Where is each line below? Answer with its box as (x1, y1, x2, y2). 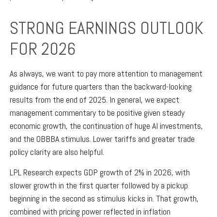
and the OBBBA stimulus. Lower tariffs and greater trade (10, 133, 195, 144)
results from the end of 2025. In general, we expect (10, 93, 179, 105)
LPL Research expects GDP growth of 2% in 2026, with (10, 166, 190, 178)
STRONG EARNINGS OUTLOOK (10, 16, 203, 39)
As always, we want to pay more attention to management (10, 67, 202, 79)
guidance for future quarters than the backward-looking (10, 80, 192, 92)
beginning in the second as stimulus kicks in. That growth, (10, 192, 199, 204)
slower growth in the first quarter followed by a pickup (10, 179, 188, 191)
